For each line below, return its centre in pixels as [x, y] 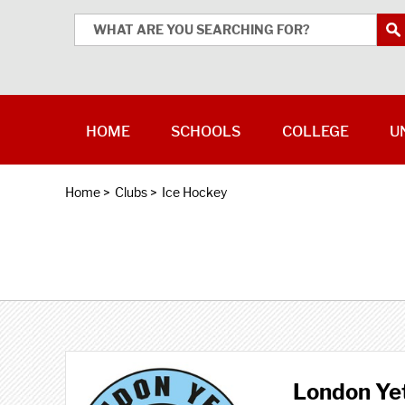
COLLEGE [315, 132]
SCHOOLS [206, 132]
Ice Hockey [194, 192]
